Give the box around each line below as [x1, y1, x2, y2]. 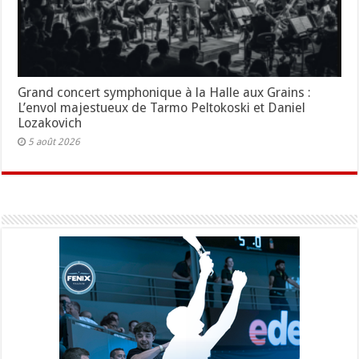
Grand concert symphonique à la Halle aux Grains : [18, 85, 312, 101]
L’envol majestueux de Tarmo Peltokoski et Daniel [18, 100, 306, 116]
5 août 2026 [28, 136, 81, 148]
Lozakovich [18, 115, 83, 131]
